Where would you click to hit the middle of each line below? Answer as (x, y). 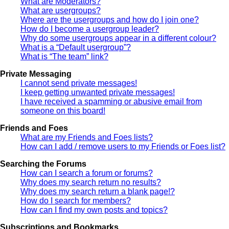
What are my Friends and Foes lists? (87, 137)
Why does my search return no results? (91, 182)
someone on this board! (63, 110)
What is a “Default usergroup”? (76, 47)
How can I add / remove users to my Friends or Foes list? (123, 146)
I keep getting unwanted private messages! (98, 92)
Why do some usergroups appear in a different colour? (118, 38)
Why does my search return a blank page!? (98, 191)
